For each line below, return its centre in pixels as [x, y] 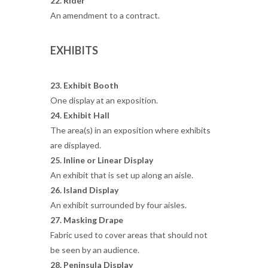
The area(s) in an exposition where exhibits [130, 130]
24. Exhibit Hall [82, 115]
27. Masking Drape [87, 220]
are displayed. [76, 145]
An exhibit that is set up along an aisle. [122, 175]
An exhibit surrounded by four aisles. [118, 205]
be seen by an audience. [95, 250]
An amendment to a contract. [105, 15]
